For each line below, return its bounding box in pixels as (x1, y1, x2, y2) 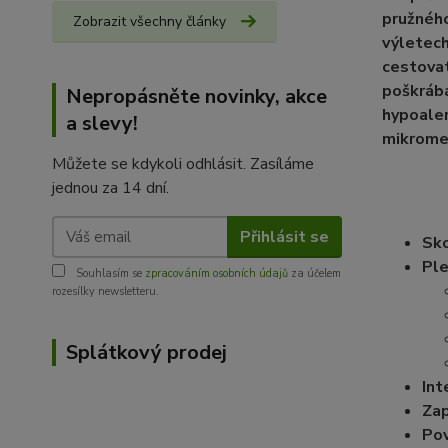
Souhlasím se (73, 266, 145, 282)
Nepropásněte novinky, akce (66, 83, 327, 111)
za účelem (288, 266, 341, 282)
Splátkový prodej (66, 339, 227, 367)
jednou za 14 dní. (52, 177, 169, 200)
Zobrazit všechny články (73, 12, 226, 32)
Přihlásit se (239, 225, 329, 248)
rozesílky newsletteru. (52, 284, 159, 300)
